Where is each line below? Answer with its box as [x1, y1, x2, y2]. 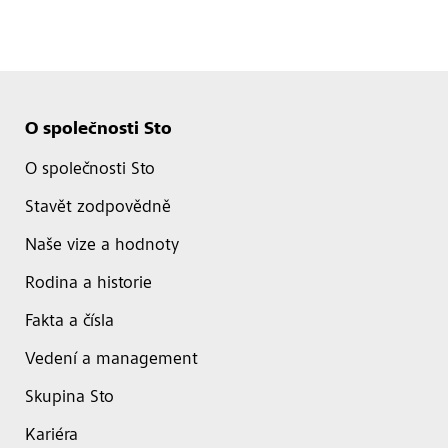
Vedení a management [25, 351, 198, 369]
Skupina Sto [25, 389, 114, 407]
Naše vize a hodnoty [25, 237, 179, 255]
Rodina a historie [25, 275, 152, 293]
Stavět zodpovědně [25, 199, 171, 217]
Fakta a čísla [25, 313, 114, 331]
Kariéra [25, 427, 78, 445]
